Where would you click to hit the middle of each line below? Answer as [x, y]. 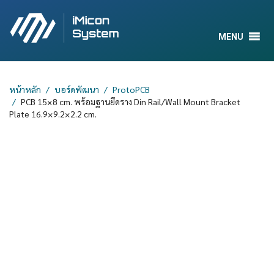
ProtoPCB [131, 89]
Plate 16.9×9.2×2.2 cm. [53, 114]
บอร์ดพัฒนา [77, 89]
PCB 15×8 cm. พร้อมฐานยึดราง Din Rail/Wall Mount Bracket [131, 102]
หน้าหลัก [25, 89]
